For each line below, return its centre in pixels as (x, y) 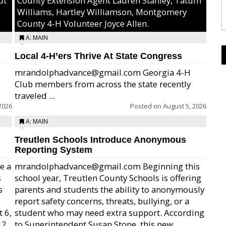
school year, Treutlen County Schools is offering (108, 178)
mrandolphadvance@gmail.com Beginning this (107, 166)
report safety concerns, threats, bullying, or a (102, 201)
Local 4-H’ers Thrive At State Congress (98, 56)
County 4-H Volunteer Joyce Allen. (83, 23)
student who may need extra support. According (109, 213)
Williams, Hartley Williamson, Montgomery (102, 12)
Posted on (147, 106)
